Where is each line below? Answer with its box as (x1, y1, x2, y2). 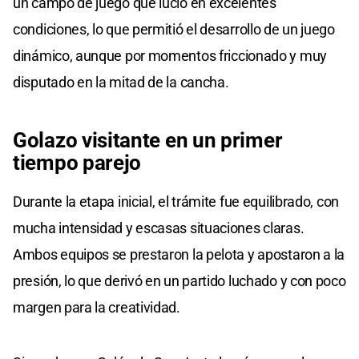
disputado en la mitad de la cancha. (13, 73, 229, 91)
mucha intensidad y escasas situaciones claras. (13, 219, 305, 236)
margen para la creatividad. (13, 298, 180, 316)
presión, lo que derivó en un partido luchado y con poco (13, 272, 346, 289)
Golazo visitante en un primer (13, 127, 283, 152)
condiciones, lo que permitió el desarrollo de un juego (13, 20, 335, 38)
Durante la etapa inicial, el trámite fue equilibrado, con (13, 192, 339, 210)
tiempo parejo (13, 150, 142, 175)
